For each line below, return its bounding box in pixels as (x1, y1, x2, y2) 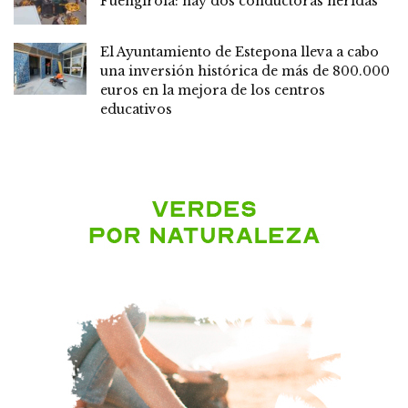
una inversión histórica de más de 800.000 (100, 62, 390, 79)
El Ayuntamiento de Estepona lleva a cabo (100, 43, 379, 60)
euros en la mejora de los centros (100, 81, 325, 98)
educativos (100, 100, 172, 117)
